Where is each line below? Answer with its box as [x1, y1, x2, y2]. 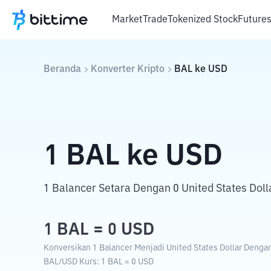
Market [112, 15, 143, 25]
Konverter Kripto [91, 65, 165, 74]
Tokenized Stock [168, 15, 238, 25]
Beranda [44, 65, 81, 74]
